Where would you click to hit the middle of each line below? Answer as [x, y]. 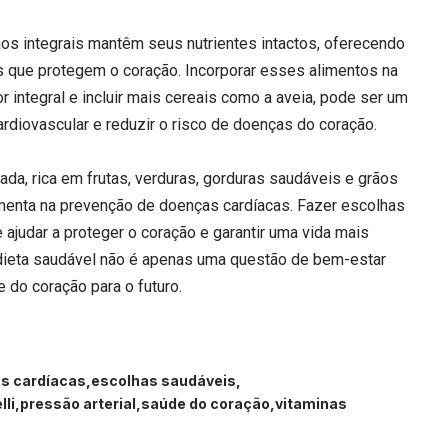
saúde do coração [205, 404]
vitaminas [311, 404]
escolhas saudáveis [163, 381]
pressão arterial [78, 404]
